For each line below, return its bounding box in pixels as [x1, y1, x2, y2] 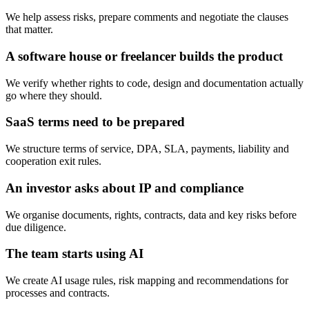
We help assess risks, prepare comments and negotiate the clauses [6, 11, 288, 23]
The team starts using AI [6, 246, 143, 261]
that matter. [6, 23, 53, 36]
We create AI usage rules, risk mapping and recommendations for [6, 274, 288, 286]
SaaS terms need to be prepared [6, 114, 185, 130]
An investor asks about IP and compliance [6, 180, 243, 195]
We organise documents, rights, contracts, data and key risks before [6, 208, 297, 221]
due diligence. [6, 221, 66, 233]
